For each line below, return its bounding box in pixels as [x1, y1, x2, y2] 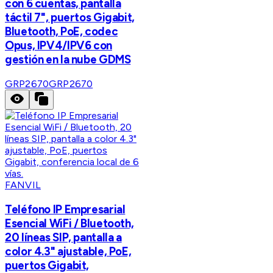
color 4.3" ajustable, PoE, [5, 244, 132, 258]
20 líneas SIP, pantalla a [5, 230, 122, 244]
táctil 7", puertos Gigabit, [5, 10, 135, 25]
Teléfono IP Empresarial [5, 202, 126, 216]
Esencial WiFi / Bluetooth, [5, 216, 134, 230]
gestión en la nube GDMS [5, 52, 131, 67]
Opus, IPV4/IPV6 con [5, 38, 112, 53]
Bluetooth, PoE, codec [5, 24, 118, 39]
